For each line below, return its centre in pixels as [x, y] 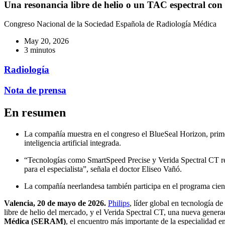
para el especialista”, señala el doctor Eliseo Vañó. [103, 169]
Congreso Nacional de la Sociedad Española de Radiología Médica [110, 24]
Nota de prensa [35, 90]
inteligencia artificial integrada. [73, 143]
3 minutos [40, 50]
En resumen [35, 112]
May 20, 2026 [46, 41]
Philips [119, 203]
